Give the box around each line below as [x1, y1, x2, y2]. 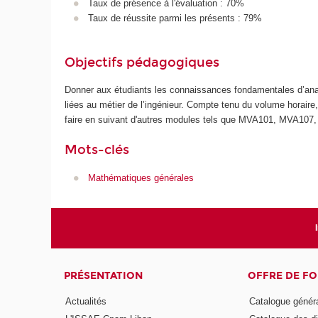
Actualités [65, 295, 107, 307]
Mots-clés [65, 142, 130, 158]
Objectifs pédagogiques [65, 54, 220, 70]
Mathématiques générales [87, 172, 194, 183]
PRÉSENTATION [64, 270, 143, 283]
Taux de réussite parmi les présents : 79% [87, 12, 262, 23]
